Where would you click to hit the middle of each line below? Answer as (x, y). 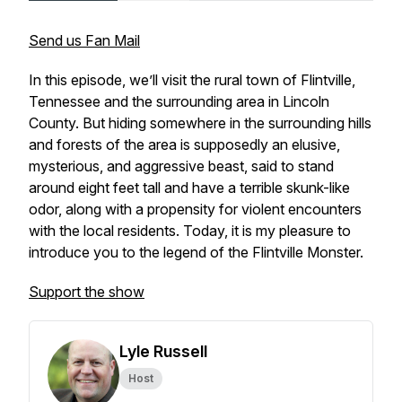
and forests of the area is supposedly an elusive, (184, 144)
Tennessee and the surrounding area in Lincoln (179, 101)
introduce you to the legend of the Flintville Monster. (198, 252)
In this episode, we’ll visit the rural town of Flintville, (192, 80)
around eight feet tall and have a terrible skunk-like (189, 188)
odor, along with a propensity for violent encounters (195, 209)
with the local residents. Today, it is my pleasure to (190, 231)
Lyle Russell (163, 351)
